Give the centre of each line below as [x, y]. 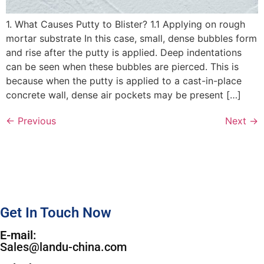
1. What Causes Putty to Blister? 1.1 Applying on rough [126, 24]
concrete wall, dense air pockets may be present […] [123, 95]
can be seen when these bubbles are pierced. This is [122, 67]
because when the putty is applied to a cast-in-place [124, 81]
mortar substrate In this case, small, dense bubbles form [131, 39]
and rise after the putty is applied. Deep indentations [124, 53]
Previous [35, 121]
